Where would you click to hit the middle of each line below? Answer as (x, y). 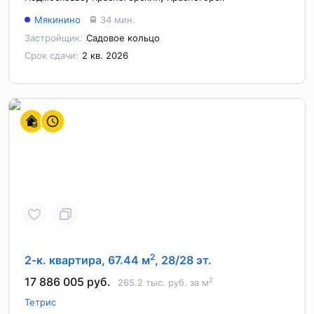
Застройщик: (54, 38)
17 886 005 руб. (68, 282)
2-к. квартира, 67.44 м (87, 260)
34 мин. (118, 20)
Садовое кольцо (123, 38)
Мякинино (57, 20)
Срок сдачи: (52, 55)
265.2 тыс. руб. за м (163, 282)
